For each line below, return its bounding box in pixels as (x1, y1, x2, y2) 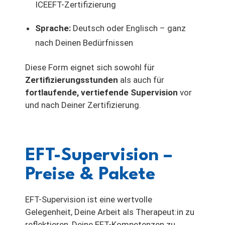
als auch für (118, 74, 164, 85)
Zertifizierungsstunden (25, 74, 118, 85)
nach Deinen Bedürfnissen (35, 37, 133, 48)
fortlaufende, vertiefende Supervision (25, 87, 178, 97)
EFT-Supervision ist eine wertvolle (25, 194, 152, 204)
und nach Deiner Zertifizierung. (25, 99, 141, 110)
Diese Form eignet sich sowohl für (25, 62, 155, 72)
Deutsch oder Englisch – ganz (71, 23, 186, 33)
